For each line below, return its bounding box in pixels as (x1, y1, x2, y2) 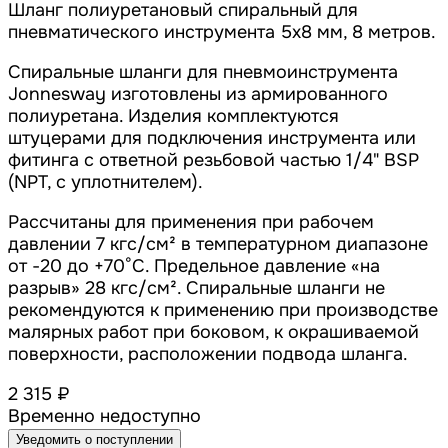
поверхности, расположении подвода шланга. (8, 343, 408, 366)
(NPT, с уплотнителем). (8, 171, 203, 194)
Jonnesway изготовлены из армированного (8, 83, 388, 106)
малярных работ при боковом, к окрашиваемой (8, 321, 419, 344)
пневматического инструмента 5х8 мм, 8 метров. (8, 21, 436, 44)
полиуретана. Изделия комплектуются (8, 105, 339, 128)
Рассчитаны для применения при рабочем (8, 211, 374, 234)
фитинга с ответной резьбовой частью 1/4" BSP (8, 149, 419, 172)
